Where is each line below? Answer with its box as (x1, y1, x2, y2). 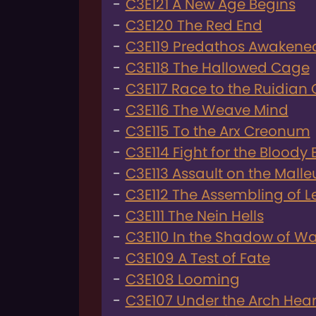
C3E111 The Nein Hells (125, 205, 264, 226)
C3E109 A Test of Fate (125, 248, 270, 268)
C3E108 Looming (125, 269, 240, 289)
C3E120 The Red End (125, 15, 262, 35)
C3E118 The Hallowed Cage (125, 57, 310, 78)
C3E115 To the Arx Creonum (125, 121, 310, 141)
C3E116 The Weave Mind (125, 99, 288, 120)
